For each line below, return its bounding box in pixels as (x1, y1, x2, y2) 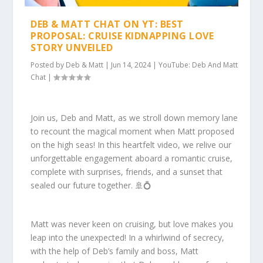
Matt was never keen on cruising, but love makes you (31, 218, 234, 230)
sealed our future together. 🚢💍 (31, 180, 152, 191)
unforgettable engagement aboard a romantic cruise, (31, 153, 233, 164)
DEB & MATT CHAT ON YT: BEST (31, 17, 184, 31)
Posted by (31, 59, 66, 70)
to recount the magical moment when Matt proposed (31, 126, 235, 137)
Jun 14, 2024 (111, 59, 151, 70)
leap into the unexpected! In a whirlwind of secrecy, (31, 231, 225, 243)
